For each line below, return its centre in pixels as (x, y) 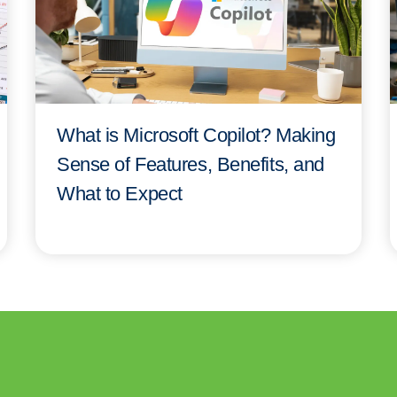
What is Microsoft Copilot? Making (196, 135)
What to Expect (120, 193)
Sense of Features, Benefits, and (191, 164)
